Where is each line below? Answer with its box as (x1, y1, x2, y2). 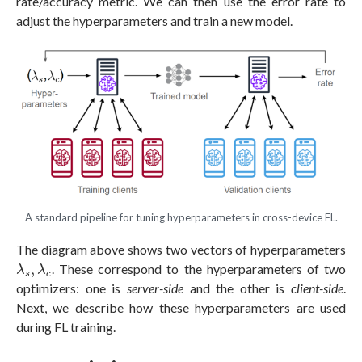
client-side (291, 280, 343, 297)
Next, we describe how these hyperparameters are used (16, 300, 346, 316)
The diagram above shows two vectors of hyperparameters (16, 242, 346, 258)
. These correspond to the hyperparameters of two (51, 261, 346, 277)
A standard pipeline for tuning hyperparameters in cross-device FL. (24, 211, 338, 225)
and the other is (183, 280, 291, 297)
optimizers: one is (16, 280, 127, 297)
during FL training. (16, 319, 116, 335)
